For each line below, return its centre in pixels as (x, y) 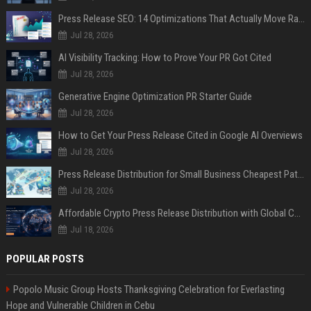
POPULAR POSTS (45, 259)
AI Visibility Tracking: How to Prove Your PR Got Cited (165, 57)
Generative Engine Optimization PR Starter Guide (155, 96)
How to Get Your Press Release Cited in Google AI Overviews (180, 135)
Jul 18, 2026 (91, 229)
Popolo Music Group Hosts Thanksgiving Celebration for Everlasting (149, 289)
